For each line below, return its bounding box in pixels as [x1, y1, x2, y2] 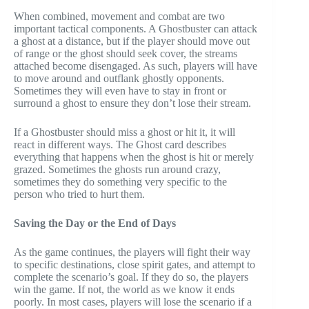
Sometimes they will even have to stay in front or [14, 85, 226, 97]
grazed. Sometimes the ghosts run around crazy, [14, 163, 221, 176]
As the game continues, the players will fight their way [14, 246, 250, 259]
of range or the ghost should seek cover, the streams [14, 48, 237, 60]
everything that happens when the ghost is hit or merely [14, 151, 254, 163]
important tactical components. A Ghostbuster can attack [14, 23, 257, 35]
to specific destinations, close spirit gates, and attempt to [14, 259, 255, 271]
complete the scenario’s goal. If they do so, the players [14, 271, 248, 283]
